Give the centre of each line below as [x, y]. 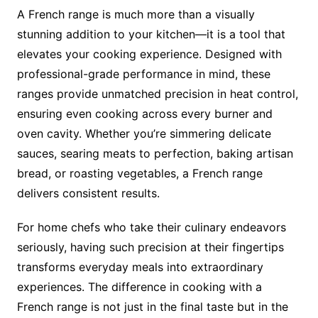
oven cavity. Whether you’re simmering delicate [144, 134]
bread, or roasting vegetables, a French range [139, 174]
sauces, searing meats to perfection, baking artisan [155, 154]
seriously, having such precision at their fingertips [150, 247]
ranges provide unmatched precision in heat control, [157, 94]
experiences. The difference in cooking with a [139, 287]
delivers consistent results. [88, 193]
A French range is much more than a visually [136, 15]
